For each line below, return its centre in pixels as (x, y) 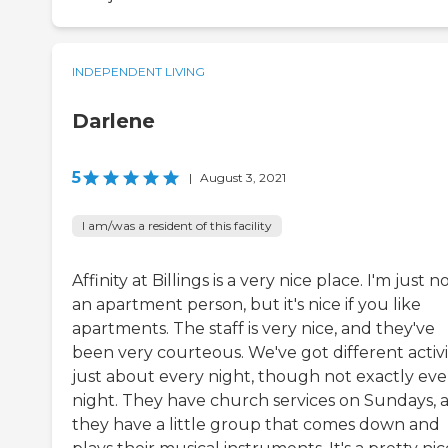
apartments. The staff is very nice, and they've (253, 329)
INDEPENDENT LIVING (138, 72)
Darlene (113, 121)
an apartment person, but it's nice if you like (246, 305)
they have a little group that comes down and (256, 425)
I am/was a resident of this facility (177, 226)
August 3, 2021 (243, 178)
